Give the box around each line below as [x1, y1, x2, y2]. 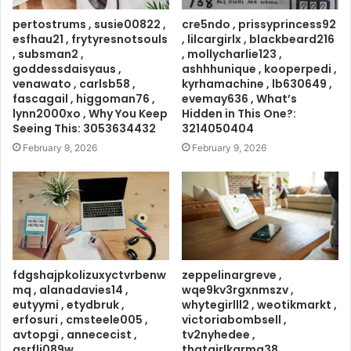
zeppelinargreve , [182, 267, 282, 284]
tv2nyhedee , [182, 327, 255, 343]
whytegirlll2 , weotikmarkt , [182, 297, 337, 313]
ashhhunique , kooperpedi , [182, 61, 337, 78]
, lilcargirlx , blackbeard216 [182, 31, 335, 48]
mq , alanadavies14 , [13, 282, 128, 299]
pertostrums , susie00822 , [13, 16, 166, 33]
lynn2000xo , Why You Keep [13, 106, 168, 122]
